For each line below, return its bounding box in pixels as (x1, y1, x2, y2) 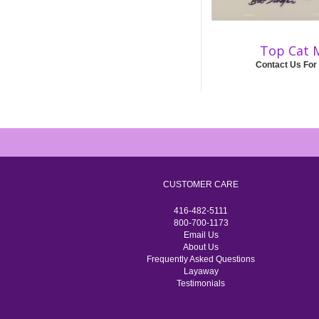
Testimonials (177, 278, 225, 288)
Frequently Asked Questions (147, 253, 255, 264)
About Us (183, 241, 219, 252)
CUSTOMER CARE (163, 179, 239, 189)
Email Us (183, 229, 219, 240)
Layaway (183, 266, 219, 276)
